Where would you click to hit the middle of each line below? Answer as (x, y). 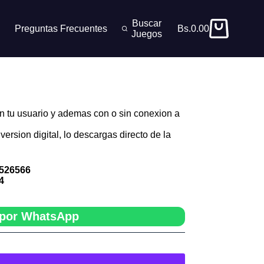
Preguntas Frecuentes (61, 28)
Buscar (146, 23)
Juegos (146, 34)
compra (192, 54)
